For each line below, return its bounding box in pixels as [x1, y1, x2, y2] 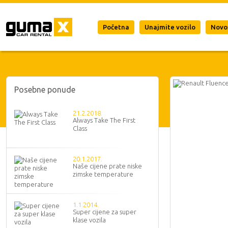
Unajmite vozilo [145, 23, 195, 31]
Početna [103, 23, 129, 31]
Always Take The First [73, 117, 135, 124]
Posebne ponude [14, 85, 75, 94]
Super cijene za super [73, 208, 136, 215]
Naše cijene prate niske [73, 162, 142, 169]
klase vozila [73, 216, 106, 223]
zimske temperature [73, 170, 133, 178]
